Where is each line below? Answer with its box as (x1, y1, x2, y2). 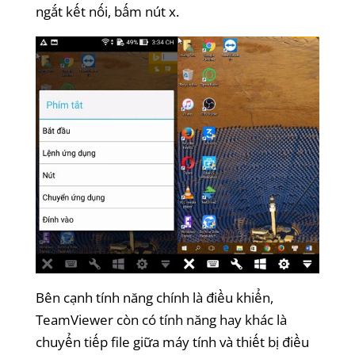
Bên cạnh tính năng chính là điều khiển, (35, 288, 273, 307)
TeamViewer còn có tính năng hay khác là (35, 310, 287, 329)
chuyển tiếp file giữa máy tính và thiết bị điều (35, 332, 309, 351)
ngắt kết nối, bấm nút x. (35, 2, 179, 21)
